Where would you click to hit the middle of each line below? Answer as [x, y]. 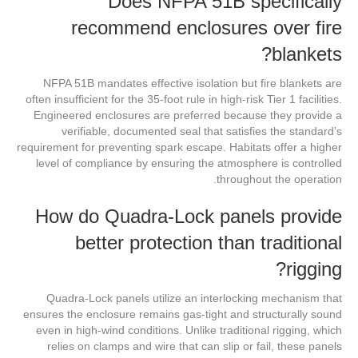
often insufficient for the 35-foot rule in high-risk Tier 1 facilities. [184, 99]
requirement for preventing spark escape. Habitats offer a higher [179, 147]
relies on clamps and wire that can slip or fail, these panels [195, 346]
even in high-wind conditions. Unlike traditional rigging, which [189, 330]
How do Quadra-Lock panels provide [189, 217]
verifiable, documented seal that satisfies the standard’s [202, 131]
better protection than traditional [209, 243]
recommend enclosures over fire [207, 28]
